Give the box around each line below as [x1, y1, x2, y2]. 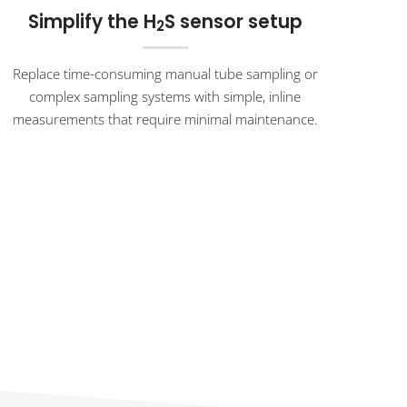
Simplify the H [27, 8, 156, 35]
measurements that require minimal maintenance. [12, 109, 318, 128]
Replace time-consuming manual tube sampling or [12, 64, 318, 83]
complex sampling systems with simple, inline [29, 86, 302, 105]
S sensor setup [164, 8, 303, 35]
